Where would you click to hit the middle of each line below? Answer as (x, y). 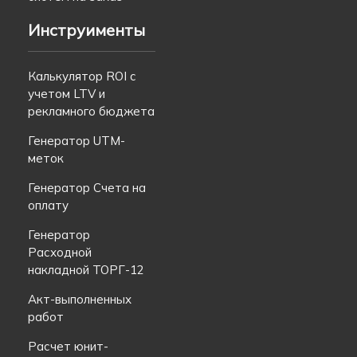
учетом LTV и (67, 93)
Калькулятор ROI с (82, 76)
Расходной (60, 252)
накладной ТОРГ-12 (86, 269)
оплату (48, 205)
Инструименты (86, 29)
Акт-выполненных (80, 299)
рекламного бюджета (91, 111)
